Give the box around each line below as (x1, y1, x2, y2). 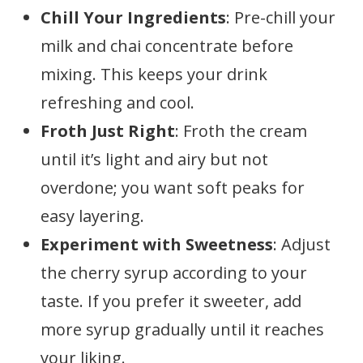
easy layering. (41, 205, 144, 227)
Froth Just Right (41, 120, 175, 142)
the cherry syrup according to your (41, 262, 307, 284)
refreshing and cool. (41, 92, 194, 113)
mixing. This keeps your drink (41, 63, 267, 85)
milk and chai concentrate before (41, 35, 293, 57)
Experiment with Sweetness (41, 233, 273, 255)
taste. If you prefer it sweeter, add (41, 290, 301, 312)
